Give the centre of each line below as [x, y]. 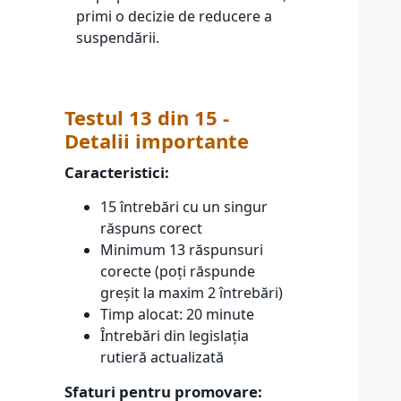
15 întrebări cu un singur [184, 207]
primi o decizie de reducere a [174, 16]
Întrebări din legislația [175, 336]
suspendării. [117, 38]
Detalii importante [157, 141]
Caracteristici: [117, 172]
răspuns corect [151, 228]
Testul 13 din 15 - [147, 117]
